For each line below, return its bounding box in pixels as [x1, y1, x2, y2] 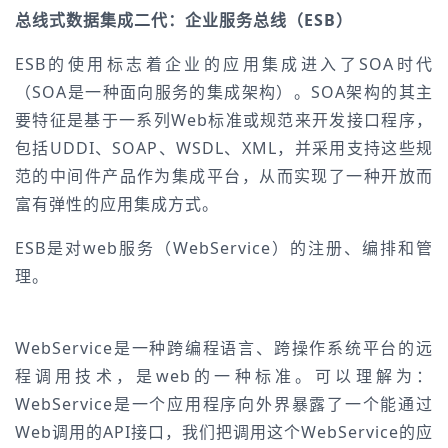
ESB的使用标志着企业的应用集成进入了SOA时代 [15, 53, 433, 75]
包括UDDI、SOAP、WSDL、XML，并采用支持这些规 [15, 137, 433, 159]
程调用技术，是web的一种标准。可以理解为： [15, 365, 433, 387]
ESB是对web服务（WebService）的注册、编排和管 [15, 237, 433, 259]
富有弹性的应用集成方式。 [15, 193, 219, 215]
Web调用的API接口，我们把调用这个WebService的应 [15, 421, 433, 443]
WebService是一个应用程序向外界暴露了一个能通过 [15, 393, 433, 415]
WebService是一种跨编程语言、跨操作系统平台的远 [15, 337, 433, 359]
